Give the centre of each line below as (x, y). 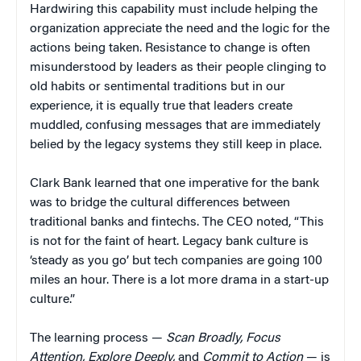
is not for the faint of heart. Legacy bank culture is (169, 242)
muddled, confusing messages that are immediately (175, 126)
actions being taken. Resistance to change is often (170, 49)
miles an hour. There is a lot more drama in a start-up (179, 281)
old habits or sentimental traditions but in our (158, 87)
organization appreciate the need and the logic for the (180, 29)
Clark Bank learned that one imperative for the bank (174, 184)
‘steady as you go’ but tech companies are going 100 (176, 261)
